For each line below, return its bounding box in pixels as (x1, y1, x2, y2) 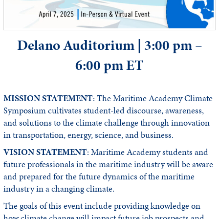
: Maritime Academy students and (87, 146, 208, 158)
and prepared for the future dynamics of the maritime (3, 171, 195, 183)
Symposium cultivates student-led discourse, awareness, (3, 105, 204, 117)
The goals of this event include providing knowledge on (3, 200, 200, 212)
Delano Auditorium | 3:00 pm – (17, 35, 202, 55)
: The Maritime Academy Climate (93, 92, 213, 105)
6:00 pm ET (75, 55, 144, 75)
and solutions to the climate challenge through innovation (3, 117, 210, 129)
